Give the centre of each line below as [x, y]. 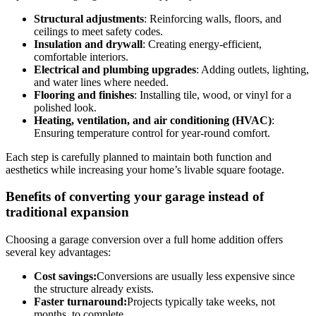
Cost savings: [65, 276]
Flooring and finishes [84, 95]
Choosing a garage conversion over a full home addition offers [144, 239]
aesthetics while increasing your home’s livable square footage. [145, 169]
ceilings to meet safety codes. [98, 31]
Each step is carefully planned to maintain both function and [139, 157]
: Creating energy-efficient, [202, 44]
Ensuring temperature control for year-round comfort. [152, 133]
